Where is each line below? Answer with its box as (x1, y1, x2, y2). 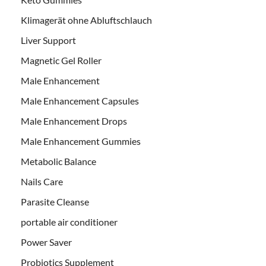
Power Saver (21, 236, 72, 248)
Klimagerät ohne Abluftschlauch (21, 14, 152, 26)
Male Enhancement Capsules (21, 95, 139, 107)
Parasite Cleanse (21, 196, 89, 208)
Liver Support (21, 34, 76, 46)
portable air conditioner (21, 216, 118, 228)
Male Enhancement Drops (21, 115, 127, 127)
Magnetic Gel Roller (21, 55, 102, 66)
